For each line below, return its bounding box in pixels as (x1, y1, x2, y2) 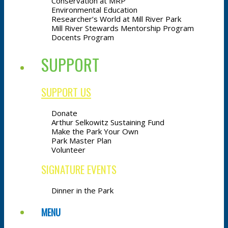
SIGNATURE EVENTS (41, 161, 117, 177)
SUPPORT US (41, 84, 91, 100)
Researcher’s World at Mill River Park (51, 14, 181, 24)
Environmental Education (51, 5, 137, 15)
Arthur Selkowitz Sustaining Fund (51, 117, 164, 127)
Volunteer (51, 145, 85, 155)
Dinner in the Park (51, 185, 113, 195)
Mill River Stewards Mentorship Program (51, 23, 194, 33)
